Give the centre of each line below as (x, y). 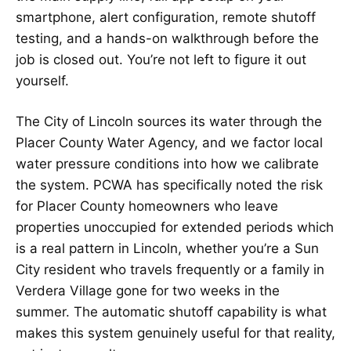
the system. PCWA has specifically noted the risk (169, 185)
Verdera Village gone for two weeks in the (148, 290)
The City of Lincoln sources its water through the (169, 121)
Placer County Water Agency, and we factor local (169, 142)
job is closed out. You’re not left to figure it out (161, 59)
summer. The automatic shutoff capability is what (171, 311)
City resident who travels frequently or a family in (170, 269)
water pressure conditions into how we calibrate (167, 163)
